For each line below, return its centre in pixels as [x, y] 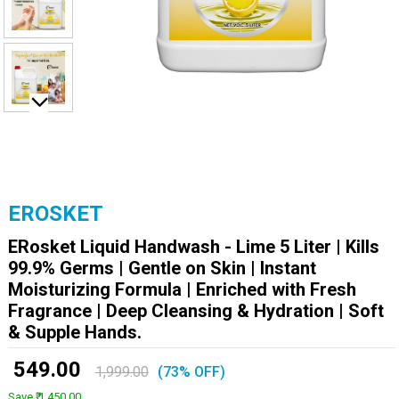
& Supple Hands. [74, 332]
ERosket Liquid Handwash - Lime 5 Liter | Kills [193, 247]
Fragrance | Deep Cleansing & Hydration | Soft [195, 311]
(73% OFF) [191, 372]
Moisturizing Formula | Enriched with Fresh [182, 289]
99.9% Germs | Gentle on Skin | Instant [162, 268]
